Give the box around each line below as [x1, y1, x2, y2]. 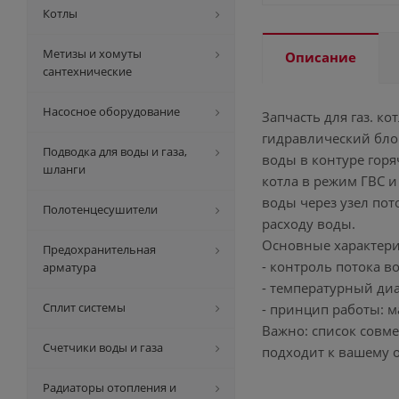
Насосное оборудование [43, 103, 180, 119]
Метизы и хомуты [43, 45, 142, 61]
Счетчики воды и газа [43, 339, 163, 355]
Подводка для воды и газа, [43, 143, 187, 159]
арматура [43, 259, 96, 275]
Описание [285, 48, 356, 66]
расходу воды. [262, 215, 355, 232]
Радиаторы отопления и [43, 379, 176, 395]
